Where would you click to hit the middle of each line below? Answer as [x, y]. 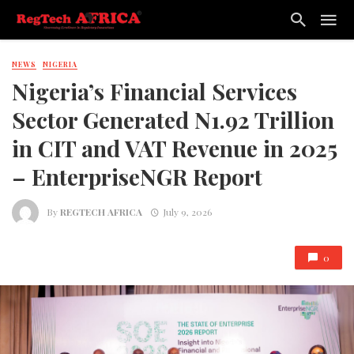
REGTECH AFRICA [101, 211]
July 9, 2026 [187, 211]
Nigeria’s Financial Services [154, 91]
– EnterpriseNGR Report [137, 177]
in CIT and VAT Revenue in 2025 [175, 148]
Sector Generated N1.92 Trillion [173, 120]
